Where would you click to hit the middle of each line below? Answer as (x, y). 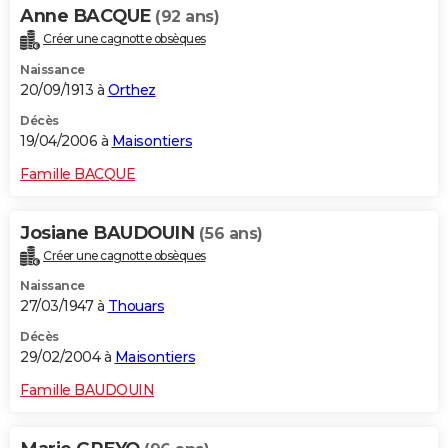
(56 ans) (230, 233)
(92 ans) (187, 16)
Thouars (135, 306)
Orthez (131, 89)
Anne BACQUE (87, 15)
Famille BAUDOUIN (87, 390)
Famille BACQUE (77, 173)
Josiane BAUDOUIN (109, 232)
